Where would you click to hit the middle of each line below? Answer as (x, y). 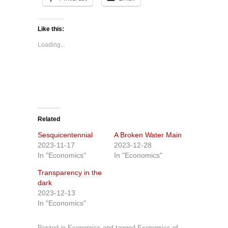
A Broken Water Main (148, 135)
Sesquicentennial (65, 135)
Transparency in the (70, 173)
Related (49, 119)
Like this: (51, 29)
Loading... (51, 45)
